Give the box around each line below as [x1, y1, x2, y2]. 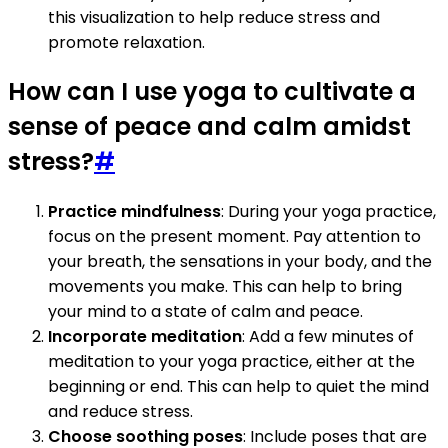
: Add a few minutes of [242, 325, 414, 349]
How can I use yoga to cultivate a [8, 75, 416, 109]
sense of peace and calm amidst [8, 110, 411, 144]
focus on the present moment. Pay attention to [48, 225, 421, 249]
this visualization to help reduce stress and [48, 5, 380, 29]
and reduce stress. [48, 400, 193, 424]
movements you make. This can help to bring [48, 275, 402, 299]
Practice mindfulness [48, 200, 221, 224]
